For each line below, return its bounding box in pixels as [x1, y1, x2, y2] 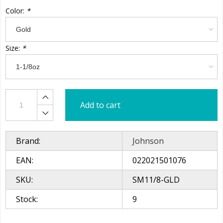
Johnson [132, 135, 164, 147]
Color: [5, 6, 26, 16]
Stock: [16, 194, 38, 205]
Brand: [16, 135, 40, 147]
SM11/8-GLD [132, 174, 180, 186]
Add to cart [80, 100, 120, 111]
